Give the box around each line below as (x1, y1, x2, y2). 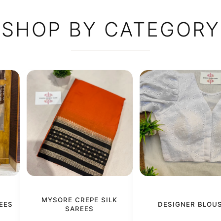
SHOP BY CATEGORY (1, 17, 220, 41)
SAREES (65, 205, 94, 213)
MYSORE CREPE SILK (41, 196, 117, 204)
